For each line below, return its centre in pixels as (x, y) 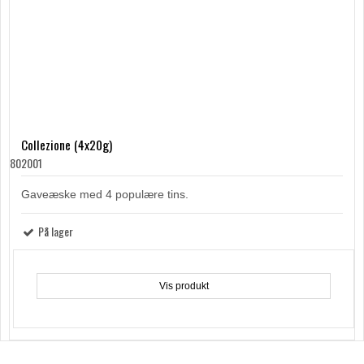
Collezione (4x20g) (67, 145)
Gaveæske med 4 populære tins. (105, 195)
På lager (54, 232)
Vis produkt (184, 286)
